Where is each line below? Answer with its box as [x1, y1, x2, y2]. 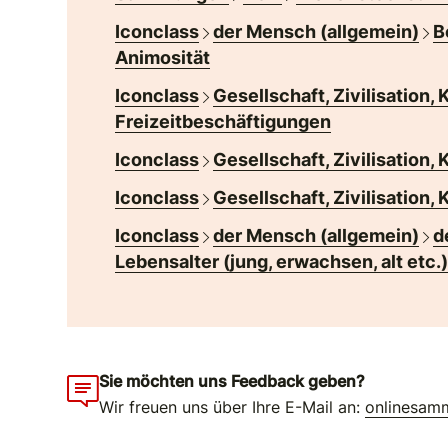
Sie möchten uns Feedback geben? [99, 370, 366, 391]
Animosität [115, 46, 211, 68]
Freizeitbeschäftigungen [115, 110, 332, 132]
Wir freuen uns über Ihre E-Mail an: [99, 397, 366, 417]
